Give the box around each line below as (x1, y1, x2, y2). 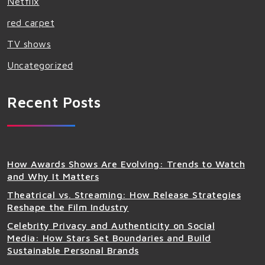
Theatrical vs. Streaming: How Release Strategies (7, 189, 241, 200)
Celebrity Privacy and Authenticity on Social (7, 220, 215, 231)
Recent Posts (7, 93, 101, 111)
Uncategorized (7, 60, 73, 70)
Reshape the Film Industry (7, 202, 129, 212)
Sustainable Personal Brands (7, 245, 139, 256)
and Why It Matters (7, 171, 99, 182)
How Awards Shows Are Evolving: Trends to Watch (7, 159, 245, 169)
